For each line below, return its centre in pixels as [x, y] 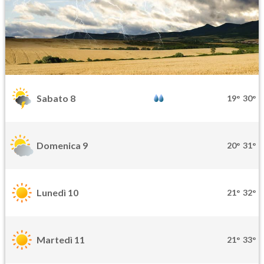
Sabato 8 [56, 98]
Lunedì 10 [57, 193]
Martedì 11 [61, 240]
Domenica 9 [62, 146]
